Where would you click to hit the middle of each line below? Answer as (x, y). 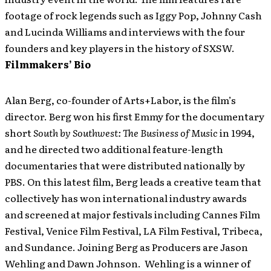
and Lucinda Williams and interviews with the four (125, 32)
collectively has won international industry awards (126, 198)
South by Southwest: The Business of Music (126, 133)
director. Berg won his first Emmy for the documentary (135, 116)
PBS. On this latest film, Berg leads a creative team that (133, 182)
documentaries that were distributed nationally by (125, 165)
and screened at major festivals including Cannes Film (132, 214)
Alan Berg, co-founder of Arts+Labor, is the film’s (120, 100)
